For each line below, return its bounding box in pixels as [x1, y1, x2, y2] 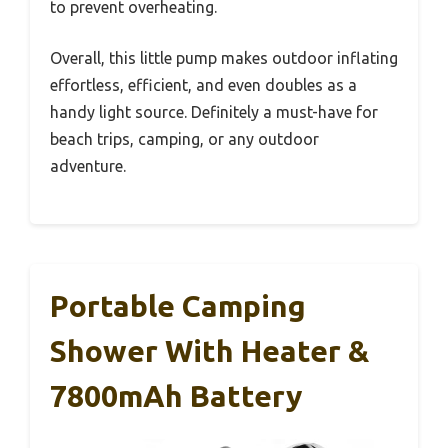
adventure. [50, 156, 126, 175]
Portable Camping [50, 288, 306, 323]
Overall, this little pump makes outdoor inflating [50, 48, 398, 67]
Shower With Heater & [50, 333, 369, 368]
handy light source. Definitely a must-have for [50, 102, 378, 121]
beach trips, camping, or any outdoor [50, 129, 319, 148]
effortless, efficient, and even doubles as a [50, 75, 357, 94]
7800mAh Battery [50, 378, 302, 413]
